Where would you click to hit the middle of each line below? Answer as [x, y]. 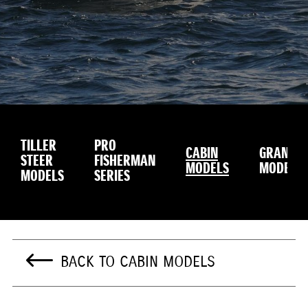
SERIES [112, 177]
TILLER [38, 146]
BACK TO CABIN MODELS [138, 262]
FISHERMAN [125, 162]
